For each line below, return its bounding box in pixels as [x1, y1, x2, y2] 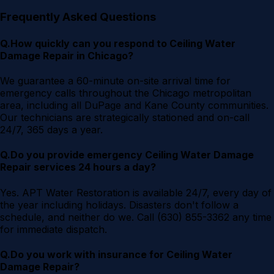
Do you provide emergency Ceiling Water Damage [10, 149, 254, 161]
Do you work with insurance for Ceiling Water [10, 248, 232, 261]
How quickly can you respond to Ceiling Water [10, 37, 235, 50]
